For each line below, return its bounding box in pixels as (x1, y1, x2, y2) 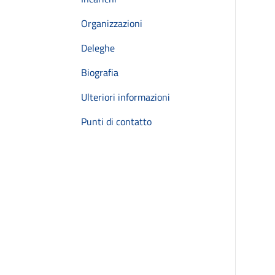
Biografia (81, 65, 118, 80)
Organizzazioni (81, 16, 142, 31)
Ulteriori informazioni (81, 90, 170, 104)
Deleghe (81, 41, 115, 55)
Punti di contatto (81, 114, 152, 129)
